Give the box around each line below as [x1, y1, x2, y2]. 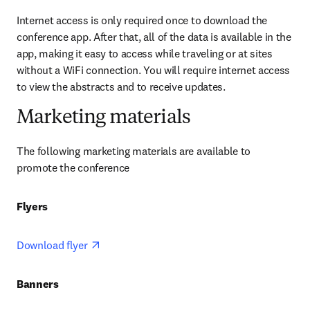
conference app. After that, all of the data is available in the [17, 30, 291, 44]
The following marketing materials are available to [17, 144, 250, 158]
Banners [17, 277, 59, 291]
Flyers [17, 199, 51, 214]
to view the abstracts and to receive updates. [17, 80, 226, 94]
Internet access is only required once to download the [17, 13, 268, 28]
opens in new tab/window [100, 237, 219, 252]
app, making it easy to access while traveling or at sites [17, 46, 273, 61]
